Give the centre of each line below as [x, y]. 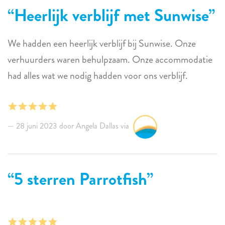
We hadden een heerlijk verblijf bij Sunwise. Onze [91, 43]
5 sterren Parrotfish [80, 179]
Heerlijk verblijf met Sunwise [111, 15]
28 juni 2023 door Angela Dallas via [74, 126]
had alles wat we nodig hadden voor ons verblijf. [98, 75]
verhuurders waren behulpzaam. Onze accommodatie [70, 59]
